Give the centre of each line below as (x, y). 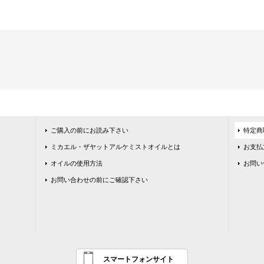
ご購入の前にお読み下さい (90, 130)
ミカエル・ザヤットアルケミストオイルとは (116, 147)
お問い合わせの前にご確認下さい (100, 180)
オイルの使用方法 (77, 163)
